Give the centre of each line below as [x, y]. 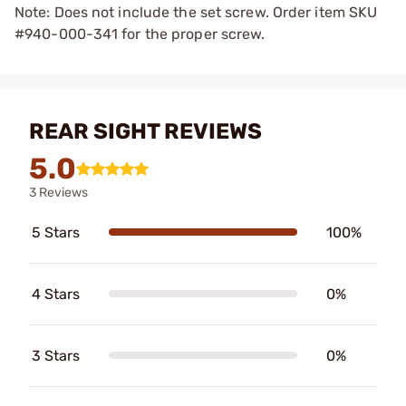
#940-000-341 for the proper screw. [140, 34]
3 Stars [56, 355]
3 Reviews [58, 192]
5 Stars [56, 232]
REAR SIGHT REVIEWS [145, 131]
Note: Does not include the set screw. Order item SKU [196, 12]
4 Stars [56, 294]
